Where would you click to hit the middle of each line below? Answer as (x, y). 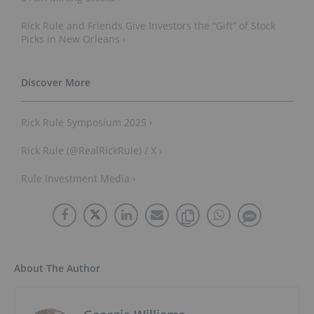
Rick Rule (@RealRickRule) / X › (91, 151)
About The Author (57, 268)
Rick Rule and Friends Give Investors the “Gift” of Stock (148, 26)
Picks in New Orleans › (73, 39)
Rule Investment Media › (78, 179)
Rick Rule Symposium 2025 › (87, 123)
